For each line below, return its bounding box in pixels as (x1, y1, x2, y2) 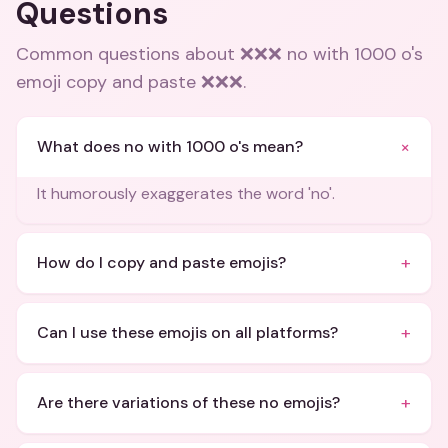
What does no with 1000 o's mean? (37, 136, 303, 157)
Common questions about (16, 42, 240, 66)
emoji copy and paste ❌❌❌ (16, 70, 243, 94)
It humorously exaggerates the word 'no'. (37, 183, 335, 204)
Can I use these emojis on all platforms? (37, 322, 338, 343)
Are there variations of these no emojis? (37, 392, 340, 413)
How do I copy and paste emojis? (37, 252, 286, 273)
